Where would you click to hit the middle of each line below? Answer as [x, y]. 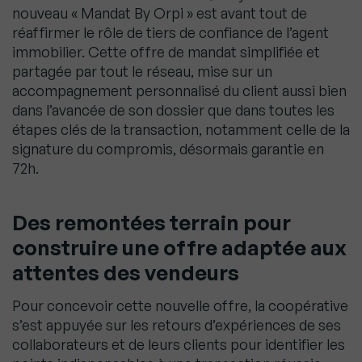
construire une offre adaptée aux [179, 248]
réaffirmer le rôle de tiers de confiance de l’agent [170, 33]
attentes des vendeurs [126, 273]
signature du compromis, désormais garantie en [168, 149]
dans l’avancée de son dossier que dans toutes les [173, 110]
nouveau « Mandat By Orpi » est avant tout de [160, 13]
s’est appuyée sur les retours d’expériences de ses [177, 325]
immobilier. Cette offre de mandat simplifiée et [166, 52]
